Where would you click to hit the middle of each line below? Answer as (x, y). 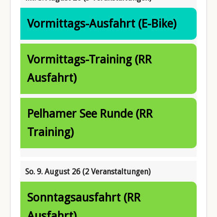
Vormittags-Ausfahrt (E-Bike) (102, 23)
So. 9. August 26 (54, 171)
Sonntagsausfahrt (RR (84, 197)
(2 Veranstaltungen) (117, 171)
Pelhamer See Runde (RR (90, 114)
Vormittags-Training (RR (90, 59)
